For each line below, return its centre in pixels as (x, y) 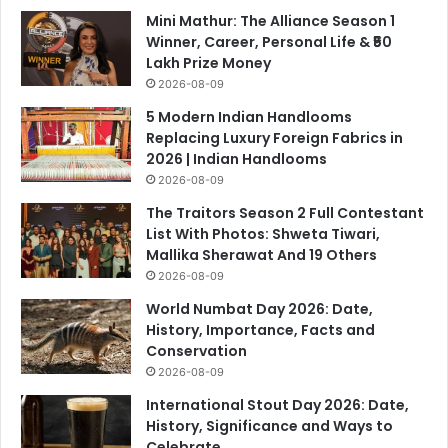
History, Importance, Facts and (260, 329)
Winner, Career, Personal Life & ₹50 (269, 41)
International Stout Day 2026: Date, (277, 404)
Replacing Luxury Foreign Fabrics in (274, 137)
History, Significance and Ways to (269, 425)
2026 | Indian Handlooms (236, 158)
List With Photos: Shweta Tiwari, (263, 233)
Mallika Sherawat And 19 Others (261, 254)
